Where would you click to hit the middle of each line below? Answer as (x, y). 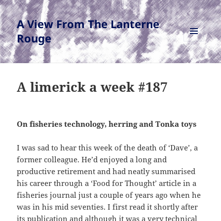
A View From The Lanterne (88, 24)
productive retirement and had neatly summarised (106, 171)
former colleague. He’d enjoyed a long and (92, 160)
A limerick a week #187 (92, 87)
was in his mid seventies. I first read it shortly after (108, 207)
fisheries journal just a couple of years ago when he (109, 195)
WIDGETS (198, 62)
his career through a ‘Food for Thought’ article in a (107, 183)
